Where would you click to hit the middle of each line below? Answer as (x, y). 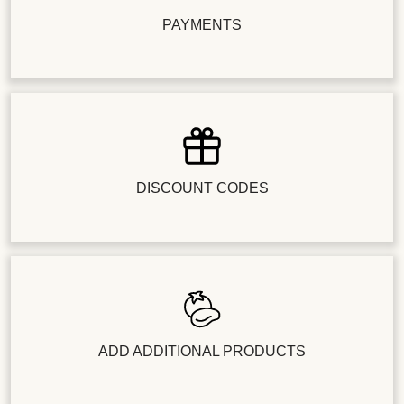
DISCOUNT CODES (202, 188)
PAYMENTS (202, 24)
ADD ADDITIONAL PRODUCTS (202, 351)
